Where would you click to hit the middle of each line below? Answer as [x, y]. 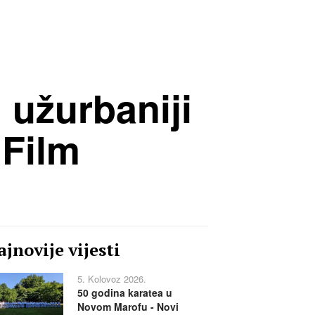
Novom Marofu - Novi [128, 307]
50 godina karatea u [124, 292]
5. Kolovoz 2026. [111, 279]
